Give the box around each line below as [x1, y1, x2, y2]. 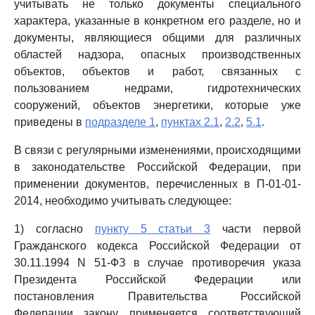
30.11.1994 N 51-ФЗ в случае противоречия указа [14, 257, 301, 269]
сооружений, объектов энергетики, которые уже [14, 99, 301, 111]
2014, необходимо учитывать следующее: [14, 195, 231, 207]
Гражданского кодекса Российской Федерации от [14, 240, 301, 252]
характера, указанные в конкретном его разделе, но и [14, 15, 301, 27]
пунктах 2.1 [161, 116, 219, 128]
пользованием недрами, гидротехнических [14, 82, 301, 94]
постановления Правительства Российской [14, 290, 301, 302]
